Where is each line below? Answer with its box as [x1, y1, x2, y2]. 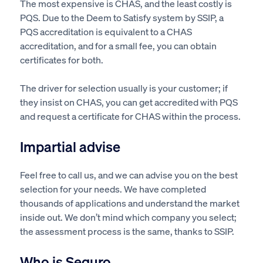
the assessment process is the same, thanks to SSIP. [19, 224, 234, 237]
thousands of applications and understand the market [19, 196, 240, 209]
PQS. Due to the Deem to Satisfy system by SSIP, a [19, 11, 224, 23]
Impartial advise [19, 137, 120, 156]
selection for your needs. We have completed [19, 182, 206, 195]
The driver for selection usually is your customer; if [19, 81, 228, 94]
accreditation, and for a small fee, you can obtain [19, 39, 217, 52]
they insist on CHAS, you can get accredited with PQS [19, 95, 238, 108]
